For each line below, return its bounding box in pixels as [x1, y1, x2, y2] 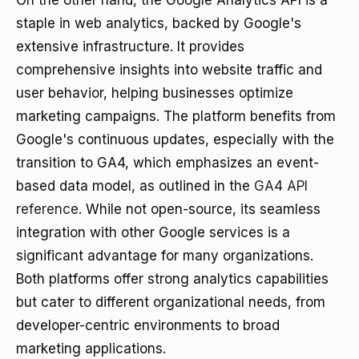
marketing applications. [16, 341, 166, 357]
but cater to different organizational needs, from [16, 294, 325, 310]
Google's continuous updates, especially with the [16, 131, 334, 147]
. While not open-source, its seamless [79, 201, 321, 217]
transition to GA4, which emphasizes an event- [16, 155, 319, 171]
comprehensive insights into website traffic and [16, 62, 322, 78]
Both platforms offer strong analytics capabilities [16, 271, 329, 287]
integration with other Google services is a [16, 224, 290, 240]
